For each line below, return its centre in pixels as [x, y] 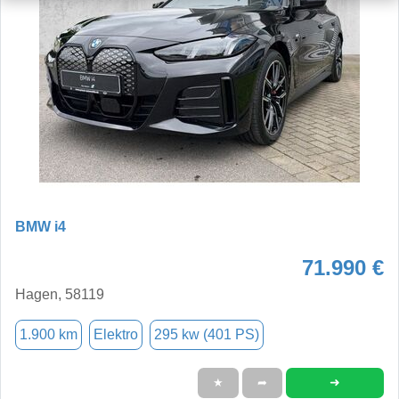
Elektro [116, 334]
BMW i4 [41, 226]
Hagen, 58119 [60, 294]
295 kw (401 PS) [207, 334]
